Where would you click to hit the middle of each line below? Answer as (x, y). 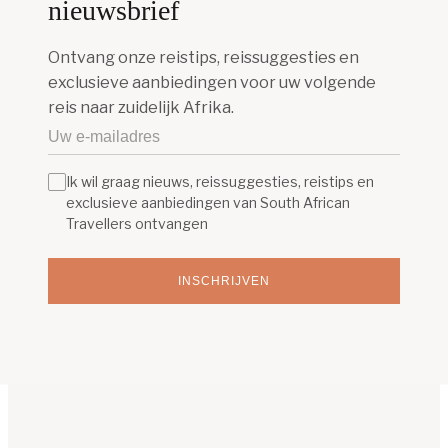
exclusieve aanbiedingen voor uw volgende (212, 83)
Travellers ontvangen (137, 224)
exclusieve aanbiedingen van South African (208, 203)
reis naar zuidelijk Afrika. (141, 108)
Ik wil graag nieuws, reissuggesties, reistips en (220, 182)
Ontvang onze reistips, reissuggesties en (203, 58)
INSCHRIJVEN (224, 281)
